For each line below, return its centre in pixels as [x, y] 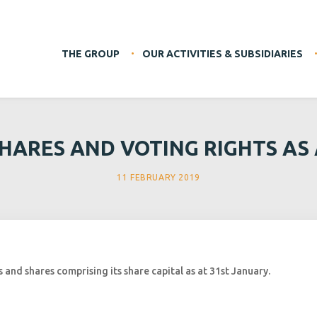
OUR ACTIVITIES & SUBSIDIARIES [223, 54]
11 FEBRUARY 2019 [158, 177]
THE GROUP [91, 54]
